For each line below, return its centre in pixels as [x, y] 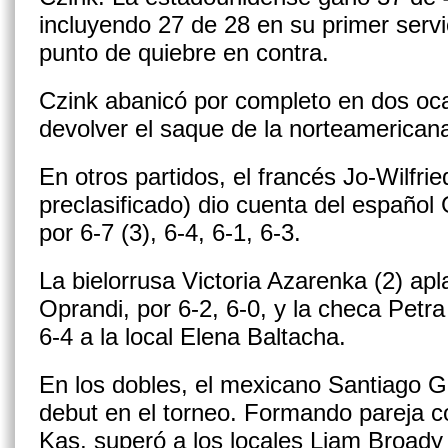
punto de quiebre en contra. [184, 52]
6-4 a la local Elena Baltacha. [192, 336]
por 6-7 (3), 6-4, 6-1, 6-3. [170, 232]
